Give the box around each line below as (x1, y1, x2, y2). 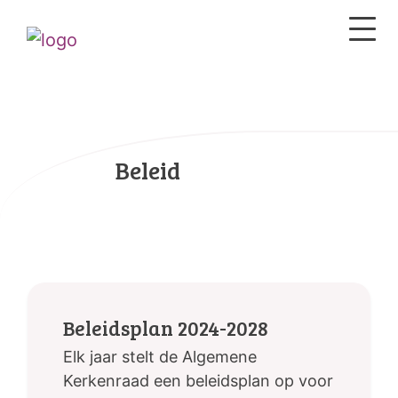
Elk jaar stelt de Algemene (63, 347, 257, 367)
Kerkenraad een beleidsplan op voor (63, 371, 333, 391)
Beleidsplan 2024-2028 (63, 314, 268, 342)
